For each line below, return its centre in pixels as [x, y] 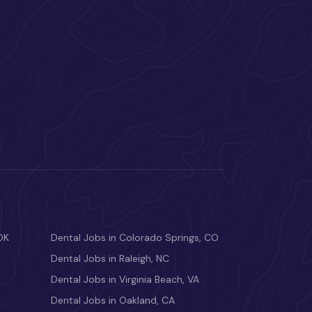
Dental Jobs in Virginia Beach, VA [125, 280]
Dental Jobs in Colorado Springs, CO [135, 238]
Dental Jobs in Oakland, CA [113, 301]
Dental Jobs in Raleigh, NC [110, 259]
